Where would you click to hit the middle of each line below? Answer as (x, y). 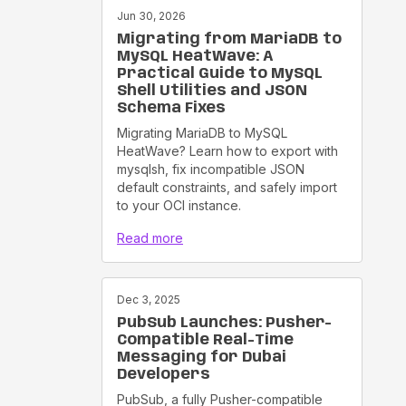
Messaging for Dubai (202, 357)
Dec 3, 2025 (149, 299)
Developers (164, 374)
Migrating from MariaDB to (229, 39)
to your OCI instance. (179, 205)
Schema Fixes (171, 108)
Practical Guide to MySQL (220, 73)
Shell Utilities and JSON (212, 91)
